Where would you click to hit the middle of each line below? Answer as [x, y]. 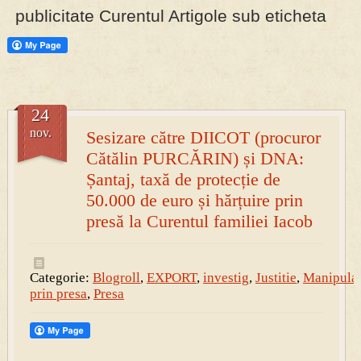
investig [226, 278]
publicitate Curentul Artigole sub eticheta [170, 16]
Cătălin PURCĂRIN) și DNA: [195, 159]
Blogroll [116, 278]
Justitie [276, 278]
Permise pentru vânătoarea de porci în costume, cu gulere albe [179, 53]
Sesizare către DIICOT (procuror [203, 138]
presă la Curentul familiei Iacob [199, 222]
